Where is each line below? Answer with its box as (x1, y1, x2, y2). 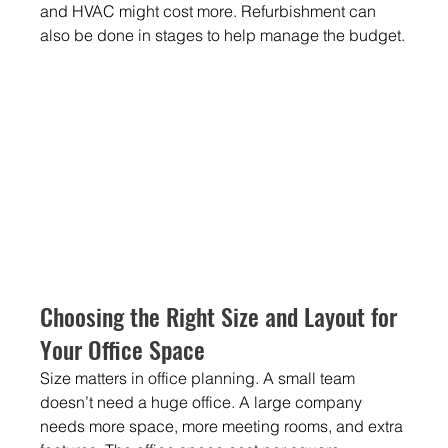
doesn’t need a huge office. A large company (40, 391, 367, 412)
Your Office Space (40, 330, 206, 367)
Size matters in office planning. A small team (40, 367, 360, 388)
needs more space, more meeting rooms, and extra (40, 415, 408, 436)
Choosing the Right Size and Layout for (40, 297, 404, 334)
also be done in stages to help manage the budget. (40, 24, 406, 45)
